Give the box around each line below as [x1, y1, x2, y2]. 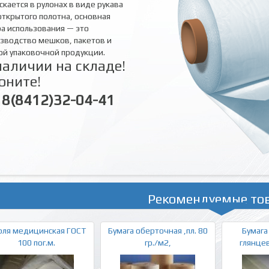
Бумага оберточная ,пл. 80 [107, 226, 208, 236]
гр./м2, [144, 238, 171, 248]
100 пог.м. [17, 238, 55, 248]
